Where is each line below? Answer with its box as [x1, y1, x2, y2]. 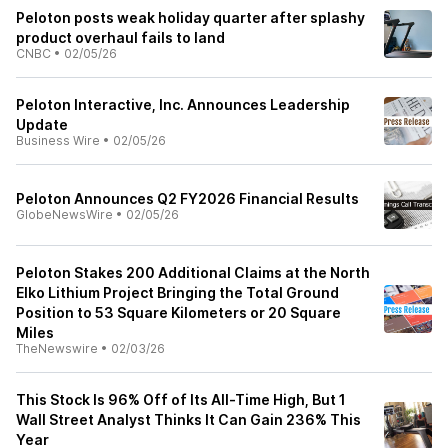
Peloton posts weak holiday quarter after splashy [16, 9, 365, 26]
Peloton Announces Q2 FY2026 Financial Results [16, 190, 359, 207]
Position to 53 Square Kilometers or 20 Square [16, 304, 341, 321]
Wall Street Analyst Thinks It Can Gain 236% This [16, 411, 361, 428]
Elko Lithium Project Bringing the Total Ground [16, 284, 339, 301]
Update [16, 116, 68, 133]
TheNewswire [16, 341, 98, 356]
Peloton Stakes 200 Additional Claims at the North [16, 264, 370, 281]
